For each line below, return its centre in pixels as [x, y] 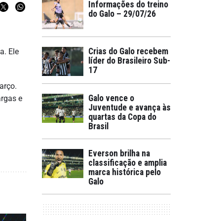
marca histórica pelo [125, 172]
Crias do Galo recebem [128, 51]
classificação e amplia [128, 163]
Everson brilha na [119, 153]
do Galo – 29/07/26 [122, 14]
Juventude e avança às [129, 108]
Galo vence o [111, 98]
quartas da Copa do [122, 117]
